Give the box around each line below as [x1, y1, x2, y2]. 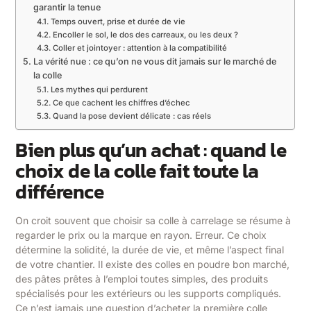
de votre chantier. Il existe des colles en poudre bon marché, [15, 258, 290, 271]
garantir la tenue [33, 2, 101, 13]
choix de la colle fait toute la [15, 156, 259, 186]
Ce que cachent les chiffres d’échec [52, 98, 190, 108]
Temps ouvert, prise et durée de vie [50, 17, 185, 27]
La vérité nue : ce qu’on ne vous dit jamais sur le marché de [33, 56, 276, 67]
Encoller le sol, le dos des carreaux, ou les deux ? [52, 30, 238, 40]
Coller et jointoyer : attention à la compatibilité [52, 43, 227, 53]
